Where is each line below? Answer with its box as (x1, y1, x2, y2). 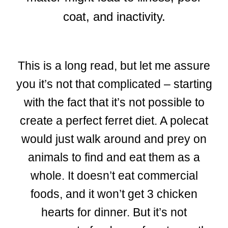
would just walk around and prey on (21, 132, 207, 146)
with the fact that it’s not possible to (23, 95, 205, 109)
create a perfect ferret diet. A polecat (20, 113, 208, 127)
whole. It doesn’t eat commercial (30, 168, 198, 182)
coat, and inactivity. (63, 10, 165, 24)
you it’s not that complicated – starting (16, 77, 212, 91)
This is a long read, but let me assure (18, 59, 210, 72)
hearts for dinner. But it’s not (41, 205, 187, 219)
